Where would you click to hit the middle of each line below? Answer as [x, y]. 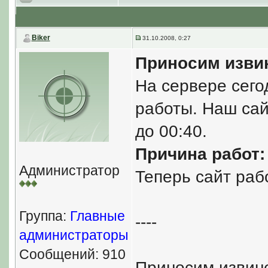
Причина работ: [200, 154]
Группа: [44, 216]
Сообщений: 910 [72, 254]
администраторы [74, 235]
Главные [97, 216]
